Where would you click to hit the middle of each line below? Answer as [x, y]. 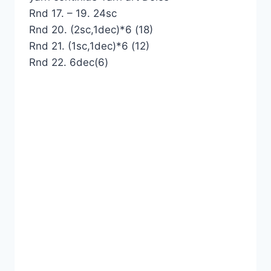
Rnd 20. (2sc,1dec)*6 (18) [91, 29]
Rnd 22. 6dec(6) [69, 62]
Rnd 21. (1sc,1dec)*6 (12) [89, 46]
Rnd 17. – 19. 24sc [73, 13]
